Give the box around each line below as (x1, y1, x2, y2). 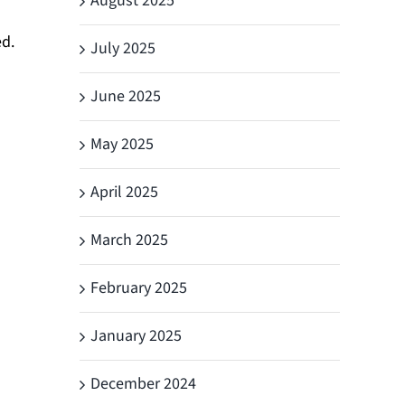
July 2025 (90, 36, 155, 60)
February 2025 (90, 276, 187, 299)
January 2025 (90, 324, 182, 347)
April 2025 (90, 180, 158, 203)
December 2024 (90, 372, 196, 395)
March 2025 (90, 228, 168, 251)
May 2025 (90, 132, 154, 155)
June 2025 (90, 84, 161, 108)
